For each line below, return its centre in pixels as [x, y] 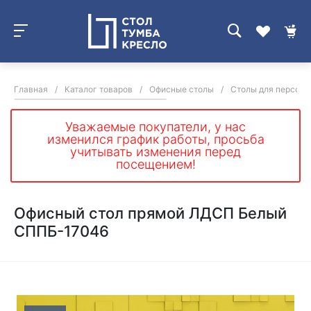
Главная [31, 89]
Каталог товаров [99, 89]
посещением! [155, 164]
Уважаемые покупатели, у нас [155, 127]
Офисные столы [182, 89]
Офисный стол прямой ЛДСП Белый [150, 213]
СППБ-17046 [61, 231]
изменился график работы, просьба [155, 139]
